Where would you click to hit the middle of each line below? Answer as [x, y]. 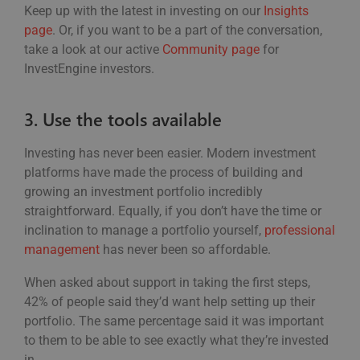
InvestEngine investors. [91, 69]
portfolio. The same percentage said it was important [174, 321]
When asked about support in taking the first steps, [167, 283]
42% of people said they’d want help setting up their [170, 302]
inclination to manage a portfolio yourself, [144, 231]
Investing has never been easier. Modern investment [170, 153]
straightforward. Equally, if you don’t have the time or [173, 211]
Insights [286, 11]
